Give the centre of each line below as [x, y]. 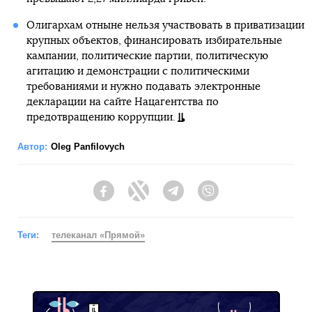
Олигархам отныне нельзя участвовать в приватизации [165, 25]
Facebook [136, 197]
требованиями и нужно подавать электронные [143, 87]
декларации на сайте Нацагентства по [122, 102]
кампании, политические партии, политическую [147, 56]
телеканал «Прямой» [98, 235]
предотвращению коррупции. [101, 117]
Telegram [204, 197]
